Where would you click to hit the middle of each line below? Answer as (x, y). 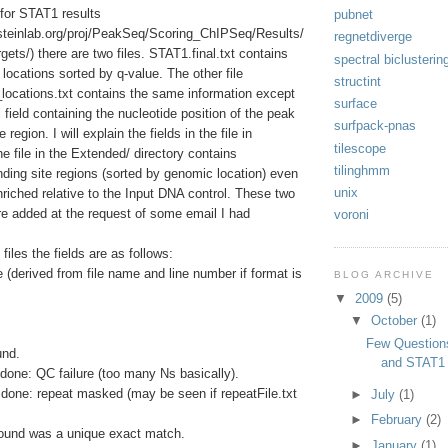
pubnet (353, 15)
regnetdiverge (373, 37)
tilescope (360, 148)
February (398, 420)
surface (355, 104)
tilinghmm (362, 170)
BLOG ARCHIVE (384, 274)
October (395, 321)
